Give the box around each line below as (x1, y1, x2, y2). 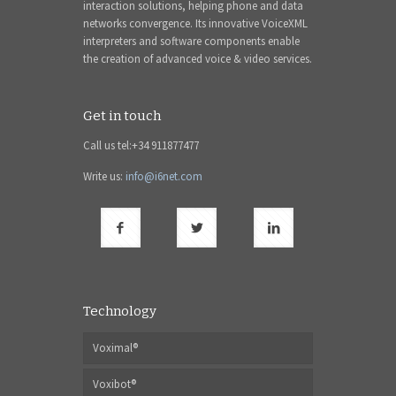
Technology (83, 302, 156, 319)
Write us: (83, 168, 126, 184)
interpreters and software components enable (83, 33, 300, 49)
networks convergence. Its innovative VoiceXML (83, 15, 308, 31)
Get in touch (83, 107, 161, 124)
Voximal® (93, 339, 138, 355)
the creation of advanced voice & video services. (83, 50, 312, 66)
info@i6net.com (126, 168, 202, 184)
